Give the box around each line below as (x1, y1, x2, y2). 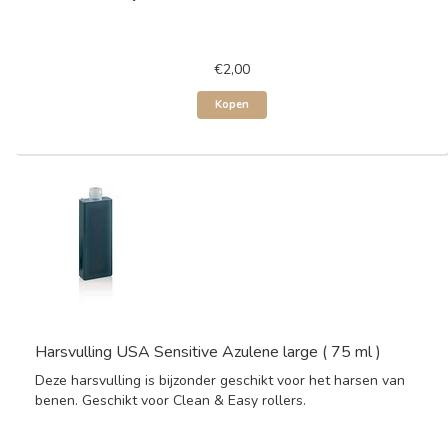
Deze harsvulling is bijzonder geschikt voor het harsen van (35, 371, 405, 390)
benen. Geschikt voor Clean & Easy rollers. (35, 391, 306, 410)
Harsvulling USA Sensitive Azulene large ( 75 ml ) (35, 341, 381, 363)
